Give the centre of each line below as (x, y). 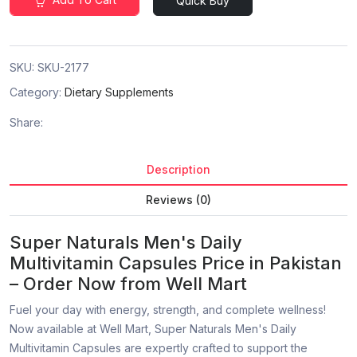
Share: (26, 123)
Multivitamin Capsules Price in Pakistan (176, 263)
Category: (37, 92)
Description (178, 170)
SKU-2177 (63, 68)
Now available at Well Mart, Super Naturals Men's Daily (153, 329)
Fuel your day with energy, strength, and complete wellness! (168, 310)
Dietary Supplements (119, 92)
